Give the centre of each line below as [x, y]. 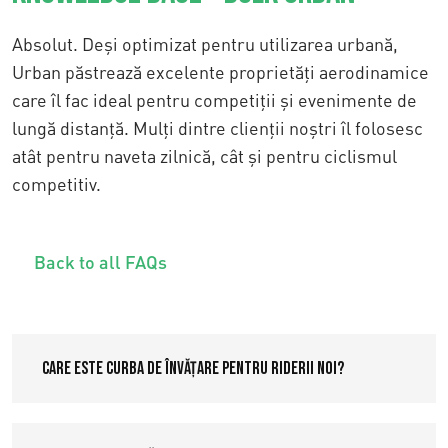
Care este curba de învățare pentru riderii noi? [193, 368]
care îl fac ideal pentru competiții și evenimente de [214, 100]
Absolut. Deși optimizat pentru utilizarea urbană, [205, 44]
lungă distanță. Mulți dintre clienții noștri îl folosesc [217, 128]
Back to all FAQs [100, 262]
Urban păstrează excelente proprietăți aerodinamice [220, 72]
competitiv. [56, 184]
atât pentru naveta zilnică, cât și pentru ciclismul [204, 156]
